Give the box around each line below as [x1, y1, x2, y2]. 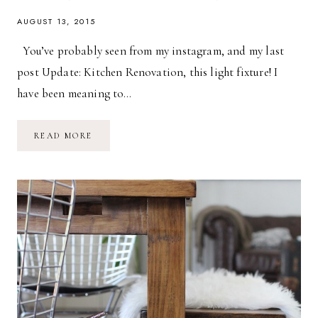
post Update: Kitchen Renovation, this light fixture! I [17, 65, 278, 80]
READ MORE [34, 131, 93, 141]
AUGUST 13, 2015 [17, 16, 97, 28]
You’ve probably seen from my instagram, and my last [17, 43, 285, 59]
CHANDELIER [92, 150, 158, 160]
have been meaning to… [17, 86, 132, 102]
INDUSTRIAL [92, 140, 156, 150]
